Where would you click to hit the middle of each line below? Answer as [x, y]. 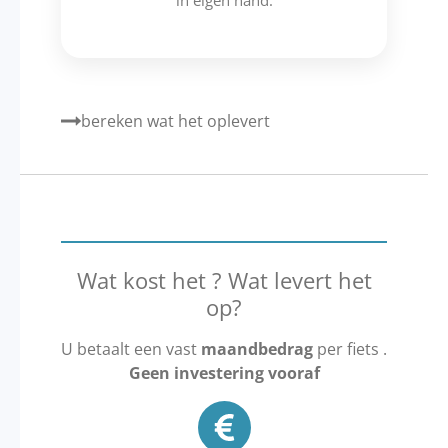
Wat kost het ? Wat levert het [224, 281]
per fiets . [350, 349]
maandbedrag [257, 349]
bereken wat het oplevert [175, 120]
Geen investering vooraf [224, 373]
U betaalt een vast [131, 349]
